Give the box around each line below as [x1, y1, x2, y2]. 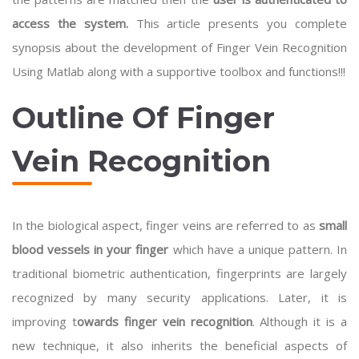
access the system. [12, 15, 128, 31]
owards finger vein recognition [76, 313, 252, 329]
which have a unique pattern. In [168, 241, 348, 257]
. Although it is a [252, 313, 347, 329]
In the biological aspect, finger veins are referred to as [12, 217, 319, 233]
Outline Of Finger [12, 100, 275, 135]
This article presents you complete [127, 15, 348, 31]
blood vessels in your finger [12, 241, 169, 257]
